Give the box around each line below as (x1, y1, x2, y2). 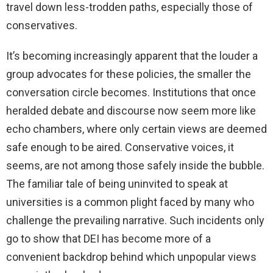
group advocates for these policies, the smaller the (6, 67, 251, 80)
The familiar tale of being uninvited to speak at (6, 177, 228, 190)
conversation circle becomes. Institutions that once (6, 85, 256, 99)
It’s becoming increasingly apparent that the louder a (6, 49, 258, 62)
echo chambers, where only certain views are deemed (6, 122, 267, 135)
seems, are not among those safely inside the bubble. (6, 158, 264, 172)
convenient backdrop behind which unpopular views (6, 250, 257, 263)
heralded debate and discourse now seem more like (6, 104, 256, 117)
